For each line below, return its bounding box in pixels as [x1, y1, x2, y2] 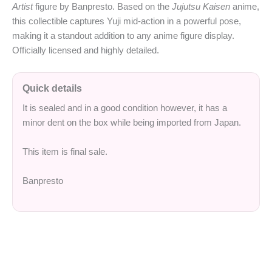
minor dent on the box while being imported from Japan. [22, 117, 241, 127]
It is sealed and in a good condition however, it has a [22, 102, 227, 113]
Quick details [22, 83, 82, 93]
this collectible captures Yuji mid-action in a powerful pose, [12, 15, 241, 26]
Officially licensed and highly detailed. [12, 44, 159, 55]
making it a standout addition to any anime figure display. [12, 30, 234, 41]
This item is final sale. [22, 146, 107, 157]
